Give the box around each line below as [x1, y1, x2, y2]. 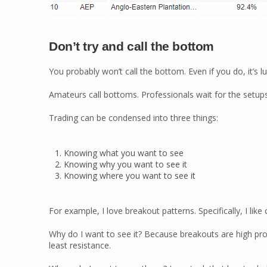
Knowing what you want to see [64, 147, 184, 159]
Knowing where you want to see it [64, 170, 195, 181]
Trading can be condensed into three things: [49, 112, 218, 123]
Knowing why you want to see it [64, 159, 187, 170]
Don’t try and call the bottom [49, 39, 214, 53]
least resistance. [49, 240, 111, 251]
